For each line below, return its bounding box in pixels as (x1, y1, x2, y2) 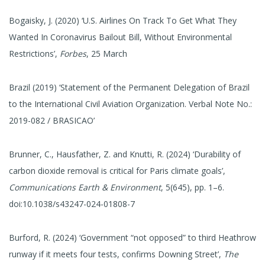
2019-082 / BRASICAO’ (9, 115, 95, 127)
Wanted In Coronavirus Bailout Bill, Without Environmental (9, 31, 232, 43)
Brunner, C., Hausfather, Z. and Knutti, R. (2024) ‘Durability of (9, 148, 241, 160)
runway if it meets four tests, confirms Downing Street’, (9, 248, 224, 260)
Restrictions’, (9, 48, 60, 60)
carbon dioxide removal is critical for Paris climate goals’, (9, 164, 225, 176)
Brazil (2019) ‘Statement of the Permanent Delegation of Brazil (9, 82, 250, 93)
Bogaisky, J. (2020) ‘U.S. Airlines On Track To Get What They (9, 15, 237, 27)
